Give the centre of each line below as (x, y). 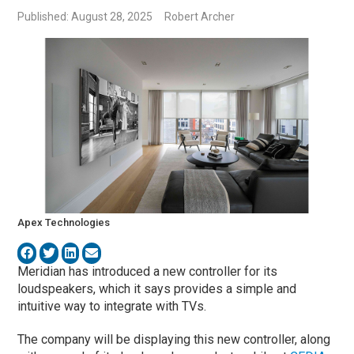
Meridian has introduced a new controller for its (148, 271)
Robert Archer (200, 17)
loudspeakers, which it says (96, 288)
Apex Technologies (64, 222)
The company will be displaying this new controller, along (174, 339)
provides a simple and (235, 288)
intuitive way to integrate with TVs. (112, 306)
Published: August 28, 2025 (85, 17)
